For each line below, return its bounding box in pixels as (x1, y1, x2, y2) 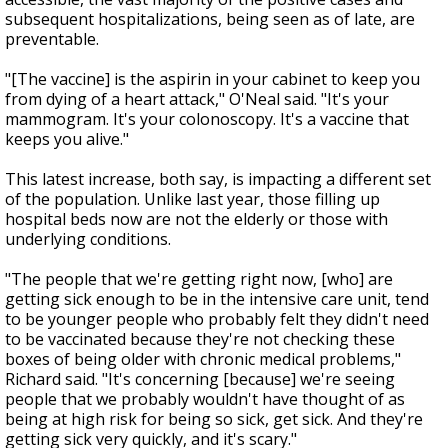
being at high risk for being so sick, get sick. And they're (5, 407, 423, 430)
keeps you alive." (5, 127, 129, 150)
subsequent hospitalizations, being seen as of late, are (5, 7, 415, 30)
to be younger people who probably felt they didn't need (5, 307, 429, 330)
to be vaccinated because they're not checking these (5, 327, 395, 350)
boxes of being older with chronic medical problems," (5, 347, 401, 370)
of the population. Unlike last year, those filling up (5, 187, 380, 210)
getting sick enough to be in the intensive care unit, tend (5, 287, 429, 310)
